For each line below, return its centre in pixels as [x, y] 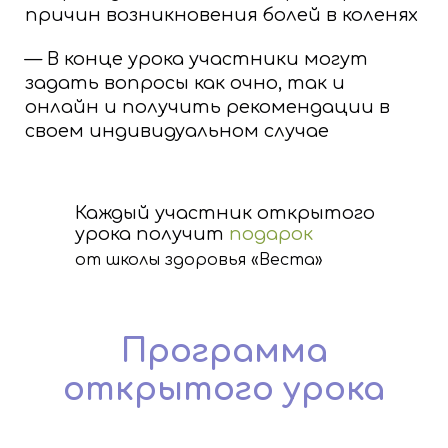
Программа [224, 351]
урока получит [152, 234]
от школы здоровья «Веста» [199, 260]
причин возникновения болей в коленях [224, 15]
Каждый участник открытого [225, 213]
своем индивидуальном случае [177, 131]
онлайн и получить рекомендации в [207, 107]
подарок [271, 234]
